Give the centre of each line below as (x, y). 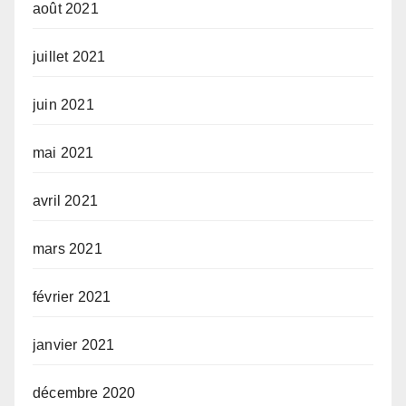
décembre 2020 (84, 392)
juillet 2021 (69, 56)
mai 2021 (63, 152)
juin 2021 (63, 104)
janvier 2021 (74, 344)
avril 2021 (65, 200)
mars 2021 (68, 248)
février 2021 (72, 296)
